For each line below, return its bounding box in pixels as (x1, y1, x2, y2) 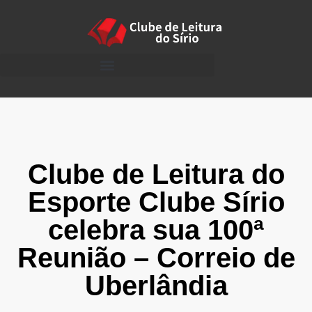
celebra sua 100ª (48, 214, 264, 245)
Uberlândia (84, 270, 228, 301)
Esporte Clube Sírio (27, 187, 285, 217)
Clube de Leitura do (27, 159, 285, 189)
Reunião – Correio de (17, 242, 295, 273)
